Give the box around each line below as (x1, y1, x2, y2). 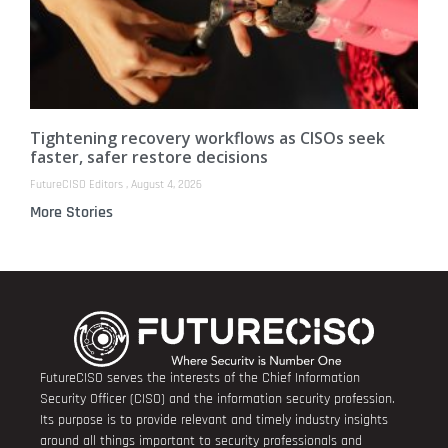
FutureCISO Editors (30, 177, 126, 193)
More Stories (30, 202, 113, 224)
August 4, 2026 (128, 177, 202, 193)
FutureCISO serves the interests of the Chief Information (40, 368, 360, 387)
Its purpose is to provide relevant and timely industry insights (40, 410, 388, 429)
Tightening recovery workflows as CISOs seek (30, 127, 385, 150)
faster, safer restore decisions (30, 146, 268, 169)
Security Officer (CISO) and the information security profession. (40, 389, 395, 408)
